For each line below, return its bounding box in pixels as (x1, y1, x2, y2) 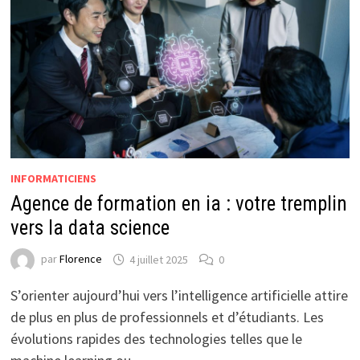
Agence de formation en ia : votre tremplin (10, 192, 347, 216)
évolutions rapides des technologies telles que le (10, 329, 302, 349)
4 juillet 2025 (129, 252, 188, 267)
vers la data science (10, 216, 170, 240)
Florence (59, 252, 102, 267)
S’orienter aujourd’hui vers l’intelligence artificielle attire (10, 286, 348, 305)
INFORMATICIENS (10, 171, 96, 186)
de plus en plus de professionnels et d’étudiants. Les (10, 308, 324, 327)
